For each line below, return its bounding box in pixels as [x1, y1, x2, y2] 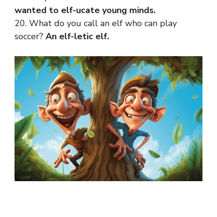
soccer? [15, 30, 46, 42]
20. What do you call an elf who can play [15, 17, 177, 29]
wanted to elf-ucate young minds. [15, 4, 155, 16]
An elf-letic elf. [46, 30, 109, 42]
